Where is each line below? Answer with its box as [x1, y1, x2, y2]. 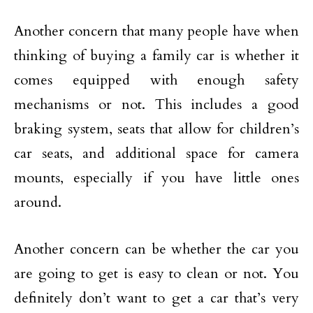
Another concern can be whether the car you [14, 240, 299, 259]
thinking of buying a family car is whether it [14, 46, 299, 65]
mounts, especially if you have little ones [14, 168, 299, 187]
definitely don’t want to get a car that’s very [14, 289, 299, 307]
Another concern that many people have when [14, 22, 299, 41]
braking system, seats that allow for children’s [14, 119, 299, 138]
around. [14, 193, 61, 212]
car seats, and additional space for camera [14, 144, 299, 163]
